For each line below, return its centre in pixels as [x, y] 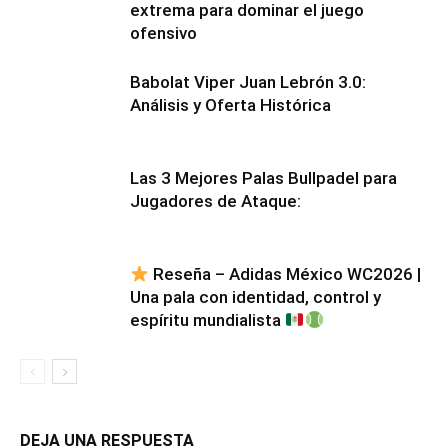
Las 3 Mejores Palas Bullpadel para [263, 177]
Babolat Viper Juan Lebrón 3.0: [248, 81]
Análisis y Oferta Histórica [230, 104]
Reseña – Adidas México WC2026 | [285, 273]
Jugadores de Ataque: [215, 200]
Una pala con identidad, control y [255, 296]
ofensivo [163, 32]
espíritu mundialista [207, 319]
